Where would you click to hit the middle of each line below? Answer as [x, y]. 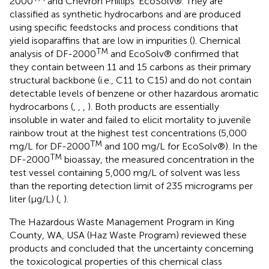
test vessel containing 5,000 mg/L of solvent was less [125, 173]
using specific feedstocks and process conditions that [124, 28]
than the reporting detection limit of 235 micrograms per [131, 186]
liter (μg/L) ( [34, 199]
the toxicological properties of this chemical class [116, 262]
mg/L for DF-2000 [50, 147]
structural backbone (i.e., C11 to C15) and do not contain [131, 80]
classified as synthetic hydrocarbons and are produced [125, 14]
